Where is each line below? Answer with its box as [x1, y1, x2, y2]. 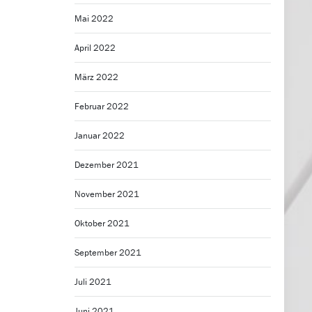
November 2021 [74, 188, 139, 201]
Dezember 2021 [74, 159, 139, 171]
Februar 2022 [74, 100, 129, 113]
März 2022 [74, 71, 118, 84]
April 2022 [74, 42, 116, 54]
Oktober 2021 [74, 217, 130, 230]
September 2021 [74, 247, 141, 259]
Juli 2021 [74, 276, 111, 288]
